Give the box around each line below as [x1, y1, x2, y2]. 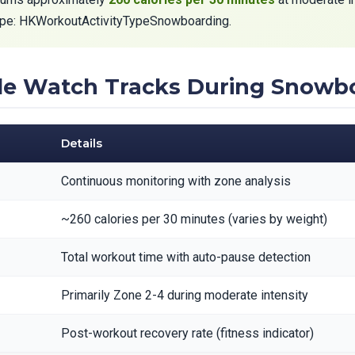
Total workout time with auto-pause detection [61, 250, 311, 265]
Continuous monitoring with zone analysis [61, 174, 291, 189]
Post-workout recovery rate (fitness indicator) [61, 326, 314, 341]
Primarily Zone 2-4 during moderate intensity [61, 288, 308, 303]
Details [61, 136, 102, 151]
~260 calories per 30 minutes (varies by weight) [61, 212, 327, 227]
